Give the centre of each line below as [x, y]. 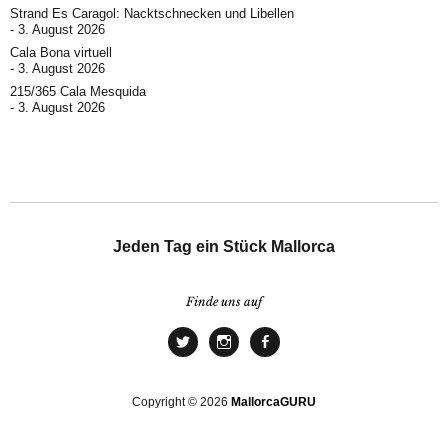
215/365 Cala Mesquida [78, 91]
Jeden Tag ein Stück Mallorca [224, 246]
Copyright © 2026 [181, 401]
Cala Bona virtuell [61, 52]
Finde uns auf [224, 301]
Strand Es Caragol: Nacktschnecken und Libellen [152, 13]
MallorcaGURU [273, 401]
